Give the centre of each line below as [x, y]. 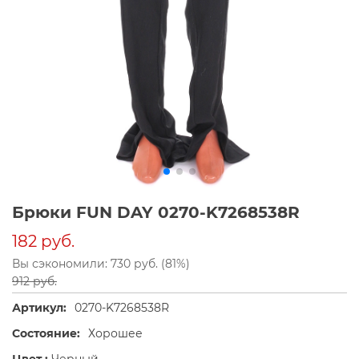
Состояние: [46, 334]
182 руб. [43, 242]
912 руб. [34, 282]
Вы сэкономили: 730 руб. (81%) [101, 264]
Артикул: [39, 308]
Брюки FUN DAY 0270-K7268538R [156, 213]
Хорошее [115, 334]
